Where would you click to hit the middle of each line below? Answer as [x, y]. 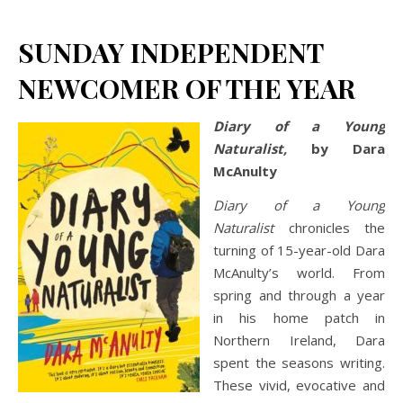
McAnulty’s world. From [299, 273]
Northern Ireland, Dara [299, 340]
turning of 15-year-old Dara [299, 250]
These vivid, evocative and [299, 385]
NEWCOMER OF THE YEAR [187, 88]
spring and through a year [299, 295]
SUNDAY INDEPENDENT [170, 52]
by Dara [348, 148]
